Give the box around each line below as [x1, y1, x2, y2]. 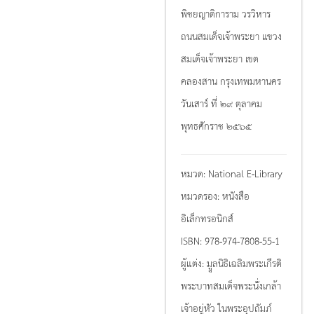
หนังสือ [222, 188, 250, 203]
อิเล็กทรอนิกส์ [181, 210, 233, 226]
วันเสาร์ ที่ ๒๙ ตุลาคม [181, 95, 262, 111]
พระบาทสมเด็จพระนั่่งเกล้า [181, 278, 281, 293]
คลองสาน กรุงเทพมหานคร [181, 73, 281, 88]
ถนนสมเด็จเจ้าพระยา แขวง [181, 28, 282, 43]
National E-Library [208, 165, 282, 181]
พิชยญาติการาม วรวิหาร [181, 6, 271, 21]
